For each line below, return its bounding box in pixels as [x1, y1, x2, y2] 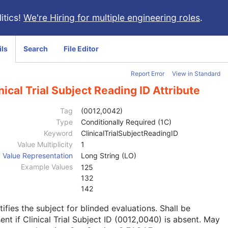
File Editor [64, 44, 99, 53]
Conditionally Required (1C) [81, 118, 172, 127]
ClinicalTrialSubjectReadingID [81, 129, 178, 138]
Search [23, 44, 48, 53]
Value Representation [3, 151, 73, 160]
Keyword [44, 129, 73, 138]
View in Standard [172, 70, 220, 77]
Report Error [131, 70, 164, 77]
